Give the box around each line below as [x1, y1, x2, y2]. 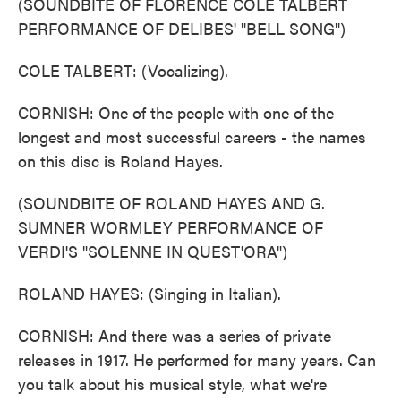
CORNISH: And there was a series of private [18, 324, 331, 346]
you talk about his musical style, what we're [18, 372, 327, 395]
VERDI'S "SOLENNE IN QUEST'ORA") [18, 240, 287, 262]
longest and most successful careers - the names [18, 125, 366, 148]
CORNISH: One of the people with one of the [18, 101, 334, 124]
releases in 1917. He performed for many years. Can [18, 348, 376, 371]
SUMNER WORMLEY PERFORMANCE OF [18, 216, 323, 238]
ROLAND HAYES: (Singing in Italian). [18, 282, 281, 304]
